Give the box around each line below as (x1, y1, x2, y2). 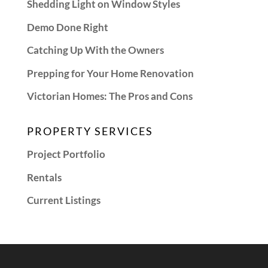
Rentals (26, 170, 62, 184)
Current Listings (26, 194, 100, 207)
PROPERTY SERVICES (26, 124, 153, 138)
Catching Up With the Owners (26, 44, 164, 57)
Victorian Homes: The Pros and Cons (26, 90, 193, 103)
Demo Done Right (26, 20, 108, 33)
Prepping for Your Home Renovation (26, 66, 194, 80)
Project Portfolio (26, 148, 105, 161)
